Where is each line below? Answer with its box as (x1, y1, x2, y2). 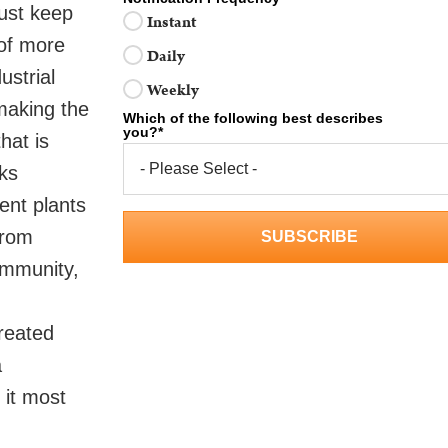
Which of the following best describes (122, 110, 383, 126)
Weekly (146, 79, 199, 102)
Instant (146, 11, 196, 34)
